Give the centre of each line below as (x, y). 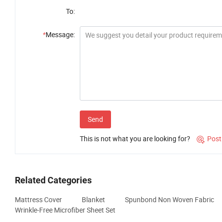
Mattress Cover (38, 200)
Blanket (93, 200)
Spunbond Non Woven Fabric (169, 200)
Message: (60, 35)
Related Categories (53, 180)
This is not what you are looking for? (135, 139)
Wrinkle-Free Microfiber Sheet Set (65, 210)
